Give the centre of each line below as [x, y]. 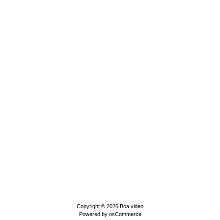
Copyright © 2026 [98, 206]
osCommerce [125, 214]
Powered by [94, 214]
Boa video [132, 206]
